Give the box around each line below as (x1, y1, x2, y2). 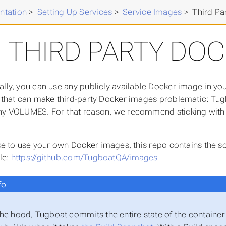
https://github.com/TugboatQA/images (11, 152, 158, 162)
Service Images (123, 7, 182, 17)
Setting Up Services (37, 7, 112, 17)
